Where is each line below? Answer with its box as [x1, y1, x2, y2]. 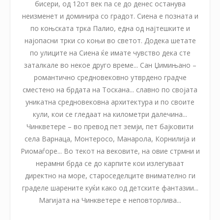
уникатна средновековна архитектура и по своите [26, 97, 194, 107]
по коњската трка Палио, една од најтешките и [30, 23, 190, 33]
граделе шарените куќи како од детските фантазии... [22, 183, 198, 192]
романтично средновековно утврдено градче [33, 72, 187, 82]
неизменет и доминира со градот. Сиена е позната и [22, 11, 198, 21]
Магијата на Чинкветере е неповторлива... [39, 195, 181, 205]
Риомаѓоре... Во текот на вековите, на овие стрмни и [20, 146, 200, 156]
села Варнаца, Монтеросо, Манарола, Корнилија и [25, 134, 195, 143]
